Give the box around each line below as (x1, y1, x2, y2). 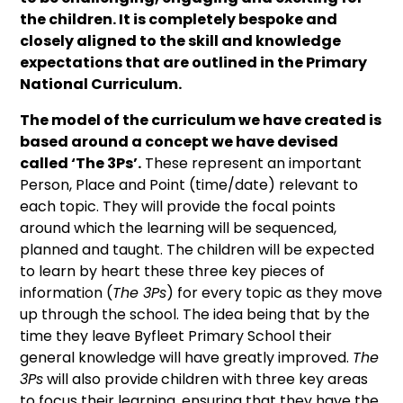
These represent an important (141, 153, 363, 175)
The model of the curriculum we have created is (20, 110, 382, 131)
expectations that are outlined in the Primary (20, 52, 368, 74)
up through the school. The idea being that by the (20, 304, 371, 326)
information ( (20, 282, 113, 304)
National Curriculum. (20, 74, 183, 95)
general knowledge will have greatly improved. (20, 347, 354, 369)
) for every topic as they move (166, 282, 383, 304)
